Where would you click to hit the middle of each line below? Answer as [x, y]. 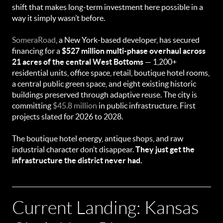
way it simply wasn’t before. [58, 18]
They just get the [165, 149]
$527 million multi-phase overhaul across [134, 51]
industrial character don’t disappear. [74, 149]
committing [32, 106]
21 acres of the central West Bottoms [78, 62]
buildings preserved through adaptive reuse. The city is [105, 95]
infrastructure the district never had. [77, 160]
